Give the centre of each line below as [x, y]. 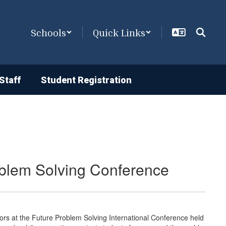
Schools [48, 32]
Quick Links [119, 32]
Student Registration [86, 80]
